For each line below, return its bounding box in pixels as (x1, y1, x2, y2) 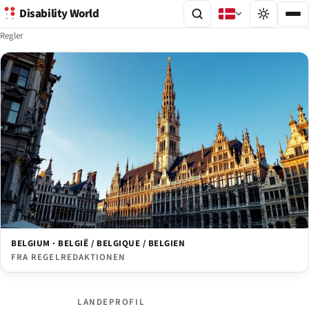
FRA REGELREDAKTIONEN (11, 251, 126, 264)
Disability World (19, 6, 99, 22)
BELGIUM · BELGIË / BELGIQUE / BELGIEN (11, 237, 186, 250)
